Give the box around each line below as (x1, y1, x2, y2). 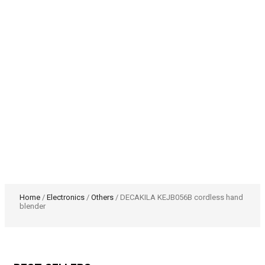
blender (20, 201, 46, 211)
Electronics (47, 192, 85, 202)
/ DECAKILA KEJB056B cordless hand (114, 192, 243, 202)
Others (91, 192, 114, 202)
